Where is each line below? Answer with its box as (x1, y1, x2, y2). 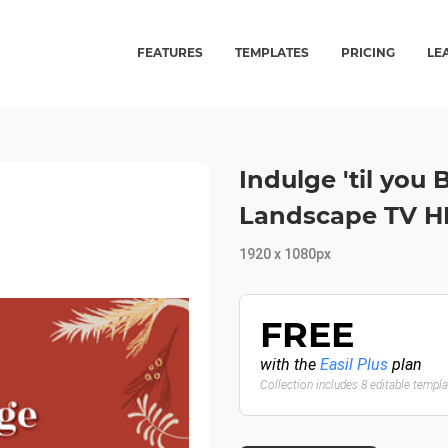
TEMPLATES (235, 45, 310, 60)
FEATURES (137, 45, 204, 60)
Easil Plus (320, 355, 388, 374)
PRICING (341, 45, 396, 60)
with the (260, 355, 320, 374)
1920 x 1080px (239, 246, 331, 262)
